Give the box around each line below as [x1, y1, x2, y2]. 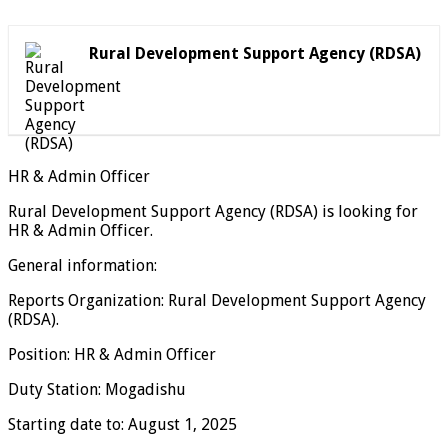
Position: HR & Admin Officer [8, 344, 216, 364]
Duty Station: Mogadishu [8, 379, 186, 399]
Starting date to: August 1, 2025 [8, 414, 237, 434]
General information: [8, 255, 157, 275]
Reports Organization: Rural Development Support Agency [8, 290, 426, 310]
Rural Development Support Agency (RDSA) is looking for [8, 201, 418, 221]
